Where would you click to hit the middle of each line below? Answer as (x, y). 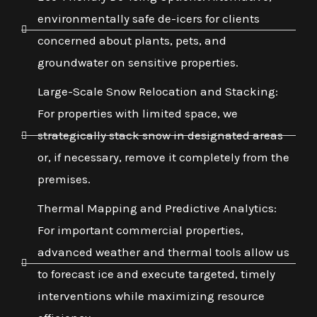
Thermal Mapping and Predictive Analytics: (157, 208)
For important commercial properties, (140, 230)
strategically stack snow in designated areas (160, 136)
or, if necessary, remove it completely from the (163, 157)
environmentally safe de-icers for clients (148, 19)
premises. (64, 179)
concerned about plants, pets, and (132, 41)
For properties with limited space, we (137, 114)
